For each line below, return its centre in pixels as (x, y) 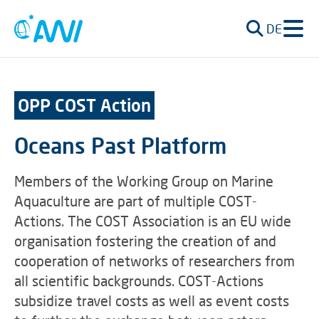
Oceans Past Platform (120, 145)
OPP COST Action (84, 105)
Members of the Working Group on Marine (144, 181)
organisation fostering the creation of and (145, 241)
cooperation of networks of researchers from (155, 261)
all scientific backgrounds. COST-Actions (139, 281)
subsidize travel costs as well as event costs (152, 300)
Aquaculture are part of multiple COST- (136, 201)
